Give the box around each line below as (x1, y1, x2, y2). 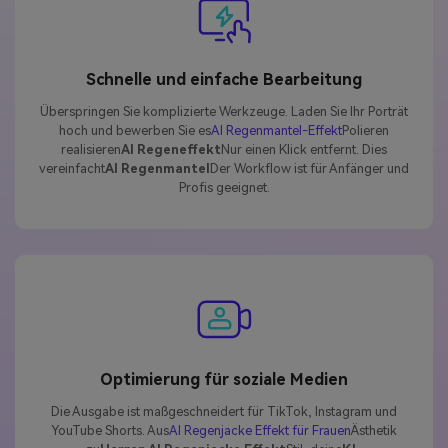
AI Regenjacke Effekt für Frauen (169, 422, 351, 438)
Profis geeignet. (178, 180, 270, 196)
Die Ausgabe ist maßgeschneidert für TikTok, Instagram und (51, 403, 397, 419)
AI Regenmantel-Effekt (211, 123, 342, 139)
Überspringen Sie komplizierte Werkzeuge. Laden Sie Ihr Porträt (40, 104, 408, 120)
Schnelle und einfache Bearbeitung (86, 70, 362, 90)
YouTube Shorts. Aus (51, 422, 169, 438)
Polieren (342, 123, 389, 139)
